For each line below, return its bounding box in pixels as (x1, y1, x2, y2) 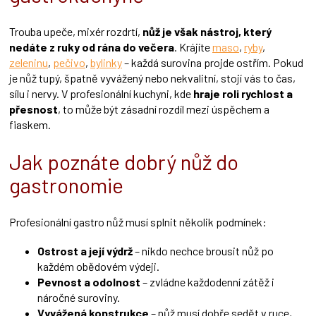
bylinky (90, 56, 122, 70)
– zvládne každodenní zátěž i (140, 275, 274, 289)
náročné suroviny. (37, 291, 120, 305)
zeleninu (9, 56, 48, 70)
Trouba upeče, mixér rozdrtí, (9, 25, 142, 39)
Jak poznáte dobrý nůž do (9, 149, 238, 175)
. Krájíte (174, 40, 212, 54)
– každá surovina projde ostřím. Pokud (122, 56, 303, 70)
